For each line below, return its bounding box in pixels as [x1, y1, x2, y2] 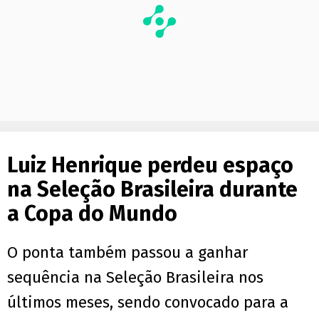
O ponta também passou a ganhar [7, 243, 249, 263]
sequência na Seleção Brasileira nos [7, 268, 263, 288]
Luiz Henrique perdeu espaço [7, 152, 293, 179]
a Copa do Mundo [7, 201, 177, 227]
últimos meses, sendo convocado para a [7, 293, 288, 313]
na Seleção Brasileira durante [7, 177, 298, 203]
